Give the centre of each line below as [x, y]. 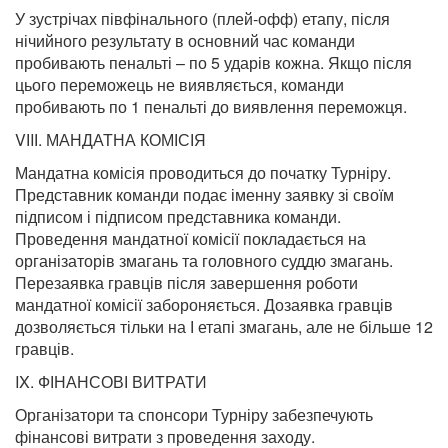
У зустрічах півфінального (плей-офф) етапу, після [202, 18]
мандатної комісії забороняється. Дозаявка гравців [204, 304]
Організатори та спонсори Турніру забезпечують [194, 414]
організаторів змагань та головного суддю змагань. [204, 260]
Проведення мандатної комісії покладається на [190, 238]
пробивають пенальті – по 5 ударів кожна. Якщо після [213, 62]
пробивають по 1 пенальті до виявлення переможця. [211, 106]
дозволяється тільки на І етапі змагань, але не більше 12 [224, 326]
